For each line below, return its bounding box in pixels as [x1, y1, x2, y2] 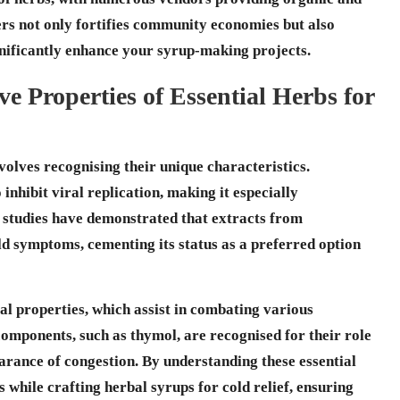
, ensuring [289, 378, 354, 396]
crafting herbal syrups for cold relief [47, 378, 289, 396]
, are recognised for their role [177, 326, 371, 344]
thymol [130, 326, 177, 344]
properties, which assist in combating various [12, 300, 313, 318]
